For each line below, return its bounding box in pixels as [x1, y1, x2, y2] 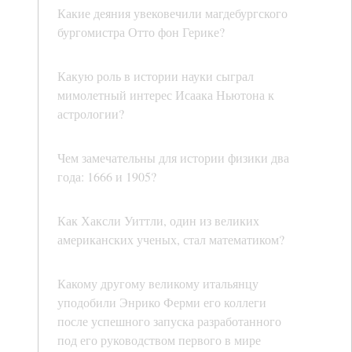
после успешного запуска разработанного [57, 313, 281, 330]
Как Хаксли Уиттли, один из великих [57, 212, 259, 229]
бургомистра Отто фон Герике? [57, 24, 225, 41]
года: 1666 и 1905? [57, 168, 156, 185]
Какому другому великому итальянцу [57, 275, 258, 292]
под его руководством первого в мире [57, 332, 261, 349]
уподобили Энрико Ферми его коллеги [57, 294, 266, 311]
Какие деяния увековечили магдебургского [57, 5, 288, 22]
